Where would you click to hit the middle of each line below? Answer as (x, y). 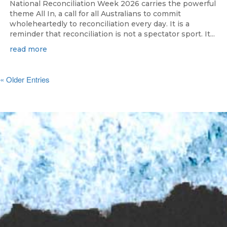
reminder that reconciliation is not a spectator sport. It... (112, 34)
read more (28, 49)
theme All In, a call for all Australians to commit (95, 14)
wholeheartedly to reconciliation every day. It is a (100, 24)
